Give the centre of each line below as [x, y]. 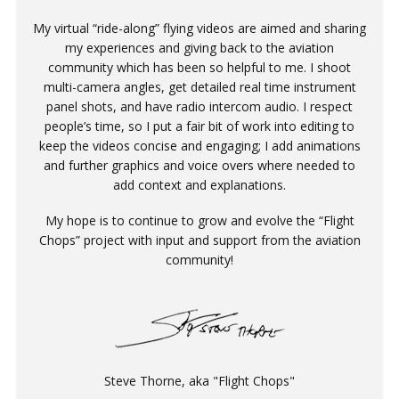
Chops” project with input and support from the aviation [199, 240]
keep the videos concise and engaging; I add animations [199, 146]
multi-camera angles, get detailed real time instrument [199, 87]
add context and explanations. [199, 185]
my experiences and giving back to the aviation [199, 48]
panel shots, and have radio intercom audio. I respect [199, 107]
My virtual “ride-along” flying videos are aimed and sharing [199, 28]
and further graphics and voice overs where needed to [199, 166]
